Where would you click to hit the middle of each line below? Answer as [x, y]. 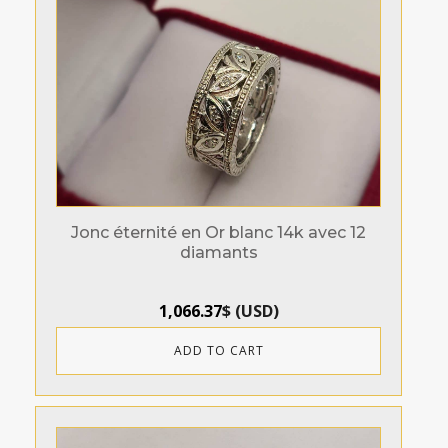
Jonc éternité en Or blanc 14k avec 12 [219, 233]
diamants [218, 253]
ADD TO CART [218, 351]
